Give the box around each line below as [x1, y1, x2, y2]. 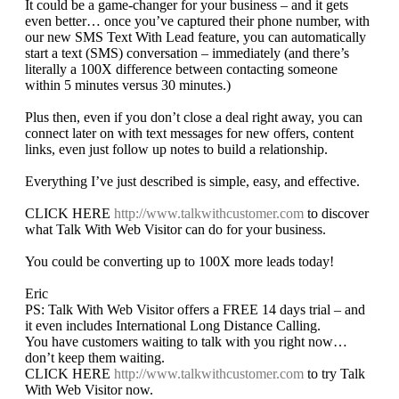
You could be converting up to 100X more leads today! [25, 254, 334, 270]
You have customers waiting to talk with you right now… [25, 334, 347, 350]
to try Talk [304, 366, 365, 382]
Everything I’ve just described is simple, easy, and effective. [25, 174, 360, 190]
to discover [304, 206, 369, 222]
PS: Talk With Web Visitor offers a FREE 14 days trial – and [25, 302, 365, 318]
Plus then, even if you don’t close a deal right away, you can [25, 110, 362, 126]
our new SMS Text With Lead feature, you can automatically [25, 29, 366, 45]
